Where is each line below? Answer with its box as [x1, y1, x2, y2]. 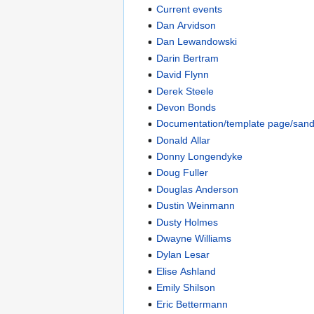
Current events [156, 3, 223, 15]
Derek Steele [156, 85, 214, 97]
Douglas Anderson [156, 183, 239, 195]
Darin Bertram [156, 52, 219, 64]
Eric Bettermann [156, 298, 228, 310]
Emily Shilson [156, 282, 216, 294]
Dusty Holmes [156, 216, 219, 228]
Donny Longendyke [156, 151, 243, 163]
